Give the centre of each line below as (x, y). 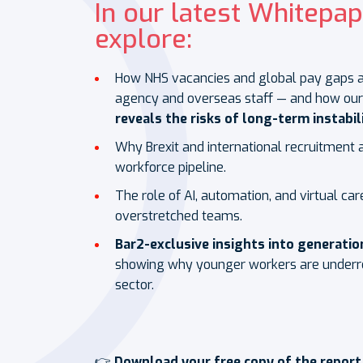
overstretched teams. (179, 216)
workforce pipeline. (171, 167)
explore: (143, 39)
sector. (135, 285)
